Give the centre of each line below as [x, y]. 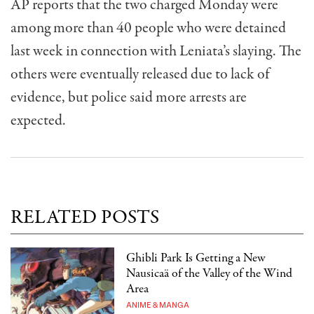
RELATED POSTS [85, 218]
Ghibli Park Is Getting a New [196, 258]
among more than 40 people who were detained [148, 28]
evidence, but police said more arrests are [129, 98]
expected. [38, 121]
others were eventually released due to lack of [140, 75]
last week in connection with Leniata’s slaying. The [156, 52]
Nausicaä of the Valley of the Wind [210, 273]
